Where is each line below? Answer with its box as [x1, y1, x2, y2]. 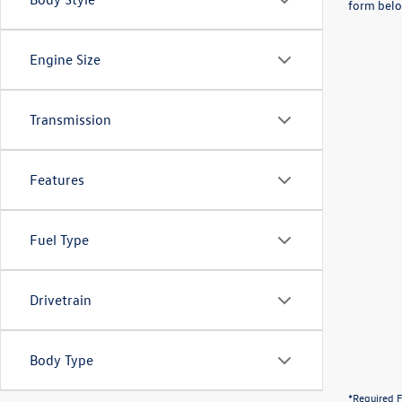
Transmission [30, 110, 111, 128]
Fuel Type [30, 231, 89, 249]
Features [30, 170, 84, 188]
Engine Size [30, 50, 100, 68]
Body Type [30, 351, 93, 369]
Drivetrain [30, 291, 92, 309]
